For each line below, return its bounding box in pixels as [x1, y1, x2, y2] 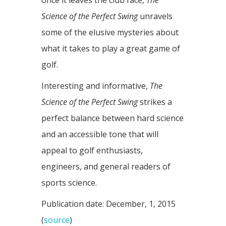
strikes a [138, 96, 172, 108]
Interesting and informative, [41, 80, 150, 92]
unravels [140, 11, 173, 22]
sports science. [41, 177, 97, 189]
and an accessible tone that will [41, 129, 158, 140]
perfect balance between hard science [41, 112, 184, 124]
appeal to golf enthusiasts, [41, 145, 143, 156]
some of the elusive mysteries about [41, 27, 179, 38]
